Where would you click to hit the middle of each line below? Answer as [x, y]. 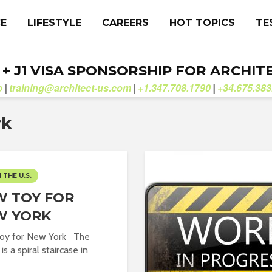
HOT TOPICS [202, 23]
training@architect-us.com [70, 88]
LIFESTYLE [54, 23]
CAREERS [125, 23]
